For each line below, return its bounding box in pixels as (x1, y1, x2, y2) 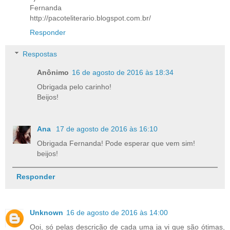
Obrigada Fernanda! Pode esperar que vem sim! (37, 139, 196, 147)
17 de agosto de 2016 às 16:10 (56, 124, 158, 133)
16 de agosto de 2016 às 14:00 (66, 208, 168, 217)
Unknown (30, 208, 63, 217)
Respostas (23, 49, 57, 58)
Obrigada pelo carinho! (37, 82, 112, 91)
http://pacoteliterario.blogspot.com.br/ (30, 14, 151, 23)
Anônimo (37, 68, 69, 76)
